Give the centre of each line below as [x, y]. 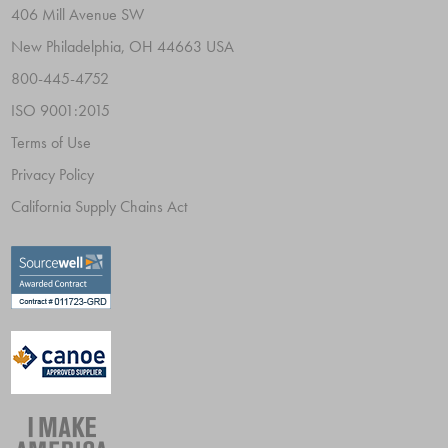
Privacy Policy [53, 175]
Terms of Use [51, 143]
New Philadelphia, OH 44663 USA [123, 47]
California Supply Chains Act [99, 207]
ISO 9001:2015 [61, 111]
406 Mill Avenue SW [78, 15]
